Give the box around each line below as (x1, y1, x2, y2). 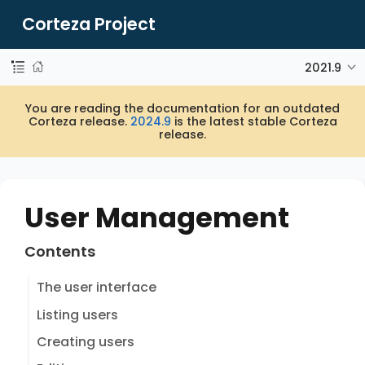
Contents (24, 240, 95, 262)
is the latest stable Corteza (170, 113, 337, 130)
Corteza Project (22, 11, 156, 36)
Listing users (36, 305, 118, 324)
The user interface (36, 278, 156, 297)
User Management (24, 197, 289, 237)
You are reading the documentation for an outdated (25, 100, 340, 117)
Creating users (36, 332, 134, 351)
